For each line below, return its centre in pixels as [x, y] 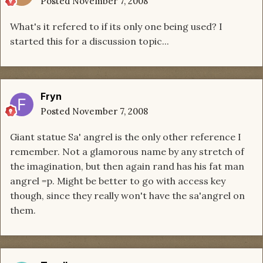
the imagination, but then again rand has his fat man [127, 166]
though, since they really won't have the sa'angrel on [127, 196]
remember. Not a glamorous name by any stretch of [127, 152]
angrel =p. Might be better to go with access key [118, 181]
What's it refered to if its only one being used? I [116, 27]
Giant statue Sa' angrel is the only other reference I [126, 137]
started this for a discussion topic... [90, 41]
